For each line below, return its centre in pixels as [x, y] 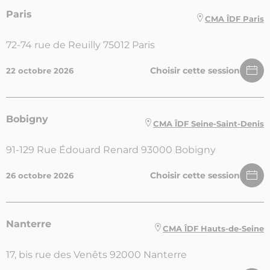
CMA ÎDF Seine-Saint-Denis [209, 123]
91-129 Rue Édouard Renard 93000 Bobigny [111, 150]
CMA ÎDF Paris [234, 18]
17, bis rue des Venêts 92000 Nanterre [96, 255]
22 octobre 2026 [40, 71]
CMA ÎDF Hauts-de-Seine [213, 228]
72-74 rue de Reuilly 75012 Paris [80, 45]
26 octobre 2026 [40, 176]
